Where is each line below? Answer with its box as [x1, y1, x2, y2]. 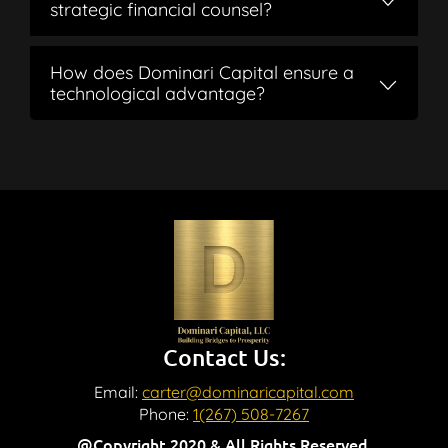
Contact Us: [162, 342, 286, 371]
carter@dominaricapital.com [142, 381, 354, 402]
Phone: [139, 403, 193, 424]
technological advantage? [50, 82, 265, 105]
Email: [94, 381, 142, 402]
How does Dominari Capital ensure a [50, 61, 354, 84]
